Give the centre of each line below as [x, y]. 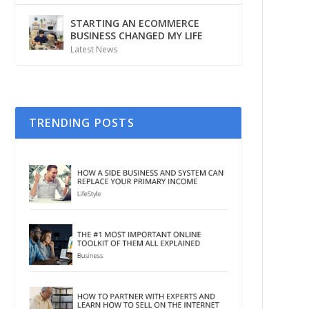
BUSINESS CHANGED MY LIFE [136, 36]
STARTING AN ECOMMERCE [134, 23]
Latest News [93, 50]
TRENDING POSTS [81, 122]
